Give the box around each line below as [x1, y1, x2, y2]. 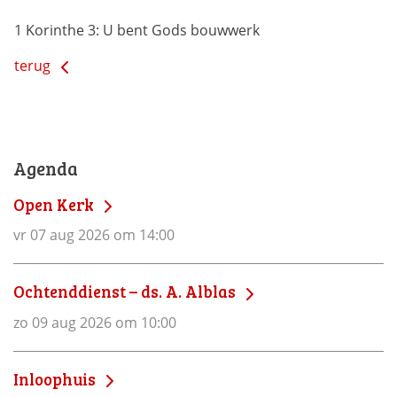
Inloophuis [13, 367, 99, 390]
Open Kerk [13, 193, 97, 215]
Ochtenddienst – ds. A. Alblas [13, 280, 239, 303]
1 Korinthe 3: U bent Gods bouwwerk [14, 20, 260, 40]
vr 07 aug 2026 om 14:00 [13, 225, 175, 245]
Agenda [13, 156, 78, 181]
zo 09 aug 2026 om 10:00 [13, 312, 176, 332]
